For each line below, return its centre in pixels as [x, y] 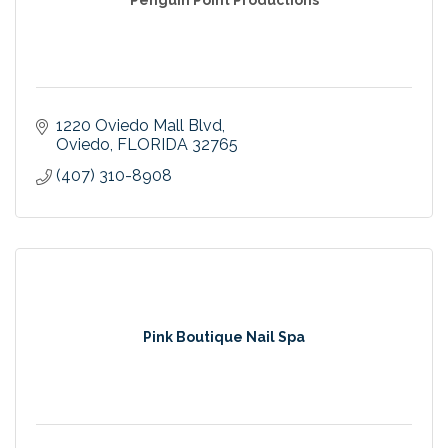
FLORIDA [152, 144]
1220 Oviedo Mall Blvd [139, 125]
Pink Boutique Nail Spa [224, 336]
